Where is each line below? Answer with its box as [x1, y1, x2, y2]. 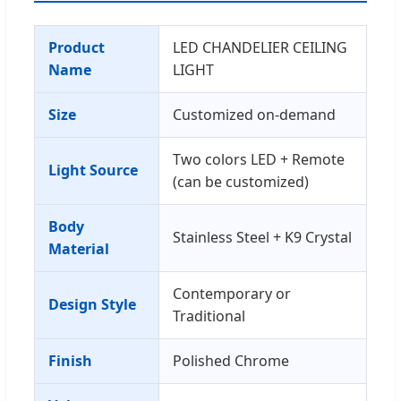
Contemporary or [173, 283, 291, 303]
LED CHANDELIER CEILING [173, 37, 347, 57]
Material [48, 238, 109, 259]
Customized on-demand [173, 104, 336, 124]
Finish [48, 350, 92, 371]
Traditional [173, 305, 245, 326]
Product [48, 37, 105, 57]
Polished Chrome [173, 350, 289, 371]
